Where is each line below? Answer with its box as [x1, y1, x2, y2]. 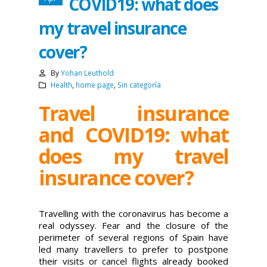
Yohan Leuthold [61, 67, 114, 77]
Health [51, 79, 73, 89]
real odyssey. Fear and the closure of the [38, 219, 229, 231]
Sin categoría [117, 79, 162, 89]
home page [76, 79, 114, 89]
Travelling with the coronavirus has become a [38, 207, 229, 219]
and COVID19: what [38, 120, 229, 148]
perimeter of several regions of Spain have [38, 231, 229, 243]
